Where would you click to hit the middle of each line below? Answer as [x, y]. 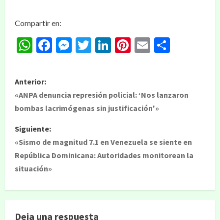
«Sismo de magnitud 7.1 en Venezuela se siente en [103, 142]
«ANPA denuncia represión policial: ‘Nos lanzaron [102, 95]
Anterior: [30, 82]
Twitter [117, 45]
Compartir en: [38, 23]
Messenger [109, 45]
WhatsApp [69, 45]
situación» [33, 168]
